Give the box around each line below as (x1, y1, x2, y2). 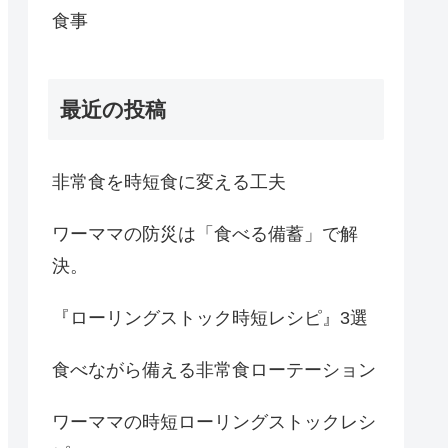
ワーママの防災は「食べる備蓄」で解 (52, 223, 358, 244)
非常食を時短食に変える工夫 (52, 171, 286, 192)
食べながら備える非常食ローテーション (52, 359, 376, 380)
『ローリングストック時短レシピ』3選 (52, 307, 368, 328)
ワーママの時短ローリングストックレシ (52, 411, 376, 432)
